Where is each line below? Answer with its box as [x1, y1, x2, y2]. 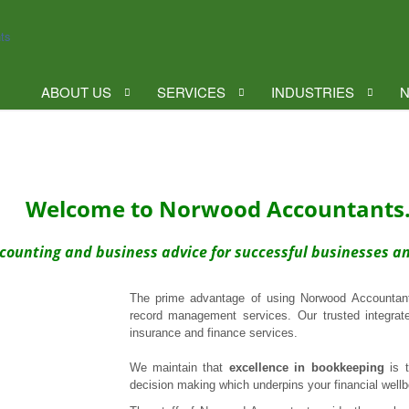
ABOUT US [41, 82, 111, 101]
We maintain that [129, 361, 229, 374]
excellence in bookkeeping [228, 361, 384, 374]
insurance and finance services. [129, 326, 298, 340]
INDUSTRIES [271, 82, 354, 101]
